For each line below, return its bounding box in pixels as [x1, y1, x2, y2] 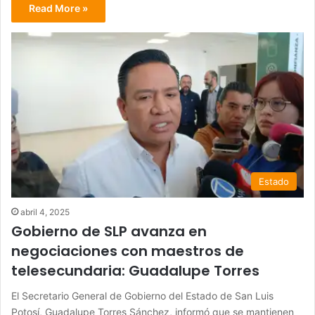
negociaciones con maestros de [11, 240, 244, 261]
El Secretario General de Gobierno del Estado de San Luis [11, 289, 274, 302]
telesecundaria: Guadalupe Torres [11, 260, 259, 281]
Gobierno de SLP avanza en [11, 221, 207, 241]
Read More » [29, 2, 88, 15]
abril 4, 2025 [20, 206, 70, 217]
